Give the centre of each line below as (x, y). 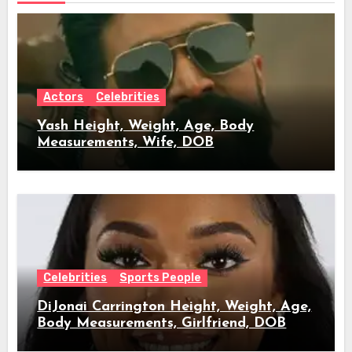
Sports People (161, 277)
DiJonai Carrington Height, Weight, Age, (174, 306)
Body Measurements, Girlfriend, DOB (162, 323)
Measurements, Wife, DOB (126, 142)
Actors (64, 97)
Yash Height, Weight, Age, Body (146, 126)
